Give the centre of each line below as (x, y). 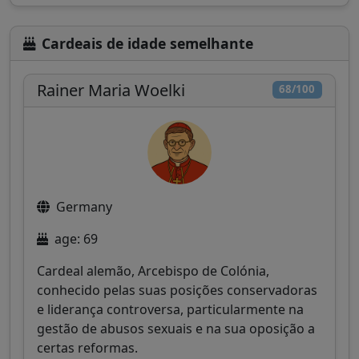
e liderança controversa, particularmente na (170, 309)
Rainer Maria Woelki (111, 90)
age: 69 (76, 238)
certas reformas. (87, 347)
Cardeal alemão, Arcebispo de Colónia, (153, 270)
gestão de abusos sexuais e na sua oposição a (176, 328)
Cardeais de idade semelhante (147, 43)
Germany (84, 206)
